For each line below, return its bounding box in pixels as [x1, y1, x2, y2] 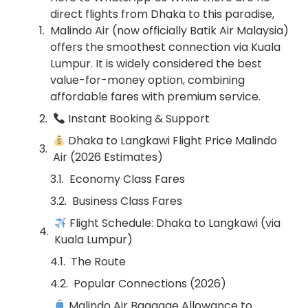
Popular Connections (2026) [74, 276, 226, 291]
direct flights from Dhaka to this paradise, [50, 6, 274, 22]
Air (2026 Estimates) [53, 149, 163, 165]
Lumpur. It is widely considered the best [50, 56, 262, 71]
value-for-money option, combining [50, 72, 245, 88]
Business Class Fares [72, 193, 182, 209]
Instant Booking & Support [65, 111, 210, 126]
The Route [71, 254, 126, 269]
